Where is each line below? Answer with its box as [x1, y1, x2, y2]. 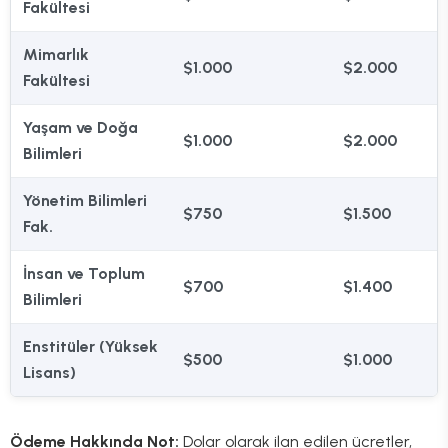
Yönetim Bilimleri [23, 191, 147, 211]
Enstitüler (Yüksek [23, 337, 158, 357]
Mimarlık [23, 45, 89, 65]
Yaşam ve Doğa [23, 118, 138, 138]
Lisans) [23, 363, 76, 383]
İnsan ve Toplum [23, 264, 145, 284]
